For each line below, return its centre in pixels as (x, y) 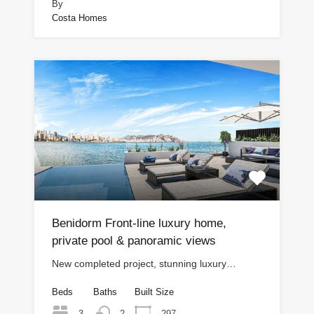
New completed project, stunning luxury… (144, 264)
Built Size (154, 292)
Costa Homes (80, 18)
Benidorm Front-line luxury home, (139, 224)
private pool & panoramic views (134, 241)
